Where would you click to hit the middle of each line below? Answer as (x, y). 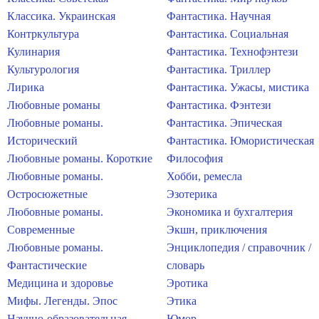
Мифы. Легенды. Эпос (62, 301)
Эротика (187, 283)
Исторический (42, 141)
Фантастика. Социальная (228, 34)
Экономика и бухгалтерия (230, 212)
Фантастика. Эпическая (224, 123)
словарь (185, 265)
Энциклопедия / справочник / (239, 247)
